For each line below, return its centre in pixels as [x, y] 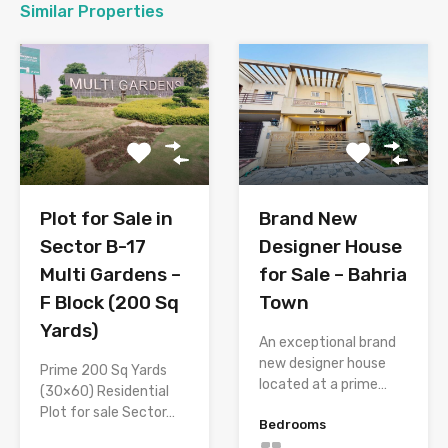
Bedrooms [292, 425]
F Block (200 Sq [109, 303]
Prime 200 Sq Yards [103, 371]
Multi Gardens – [110, 275]
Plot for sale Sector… [107, 413]
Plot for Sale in [106, 219]
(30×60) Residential [104, 392]
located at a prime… [323, 385]
